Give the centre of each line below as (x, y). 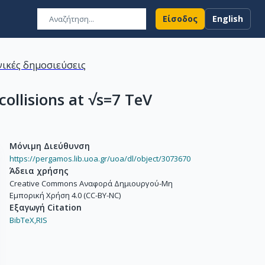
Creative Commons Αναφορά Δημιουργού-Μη (91, 183)
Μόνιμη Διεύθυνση (50, 146)
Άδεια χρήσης (39, 171)
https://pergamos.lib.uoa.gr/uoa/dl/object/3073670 (100, 159)
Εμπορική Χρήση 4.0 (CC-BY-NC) (65, 195)
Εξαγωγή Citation (46, 207)
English (228, 19)
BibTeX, (23, 220)
